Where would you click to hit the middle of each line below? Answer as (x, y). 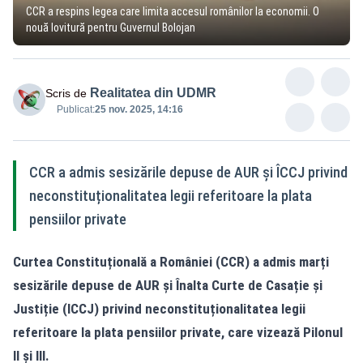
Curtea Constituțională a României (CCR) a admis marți (171, 261)
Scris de (66, 93)
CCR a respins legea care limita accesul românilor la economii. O (173, 11)
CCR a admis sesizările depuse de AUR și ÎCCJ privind (188, 172)
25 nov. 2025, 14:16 (139, 109)
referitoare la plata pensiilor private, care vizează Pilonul (178, 332)
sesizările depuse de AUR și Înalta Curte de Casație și (168, 285)
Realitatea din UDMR (153, 92)
